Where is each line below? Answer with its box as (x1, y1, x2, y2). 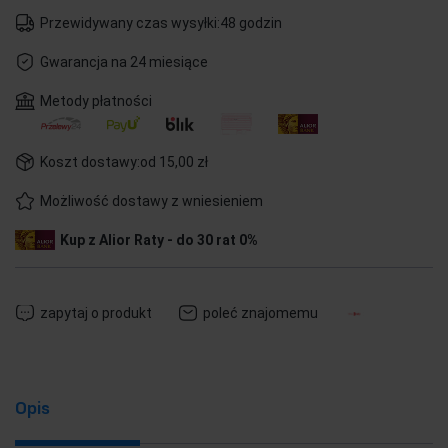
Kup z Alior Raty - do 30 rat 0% (60, 232, 258, 248)
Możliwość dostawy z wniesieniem (40, 193, 263, 209)
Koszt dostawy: (40, 154, 140, 170)
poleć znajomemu (203, 305, 318, 321)
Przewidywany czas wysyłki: (40, 15, 220, 31)
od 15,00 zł (140, 154, 208, 170)
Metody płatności (40, 93, 152, 109)
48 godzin (220, 15, 282, 31)
